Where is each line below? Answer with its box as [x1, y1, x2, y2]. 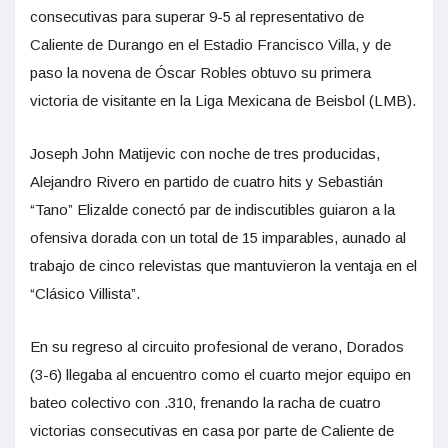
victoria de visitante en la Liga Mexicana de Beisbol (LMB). [30, 91, 416, 109]
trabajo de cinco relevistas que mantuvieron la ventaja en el [30, 256, 417, 274]
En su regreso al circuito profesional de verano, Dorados [30, 337, 404, 355]
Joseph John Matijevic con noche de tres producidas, [30, 144, 380, 162]
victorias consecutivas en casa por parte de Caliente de [30, 421, 394, 439]
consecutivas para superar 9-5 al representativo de [30, 7, 364, 25]
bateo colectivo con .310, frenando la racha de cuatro [30, 393, 381, 411]
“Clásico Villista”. [30, 284, 140, 302]
